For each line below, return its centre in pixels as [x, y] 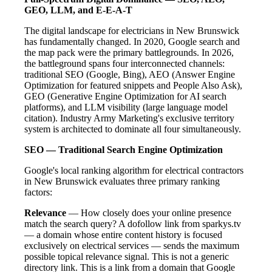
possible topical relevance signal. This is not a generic [127, 256]
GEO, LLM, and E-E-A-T [78, 10]
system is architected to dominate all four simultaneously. [133, 129]
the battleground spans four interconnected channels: [124, 63]
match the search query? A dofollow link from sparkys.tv [133, 223]
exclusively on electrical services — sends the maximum [132, 245]
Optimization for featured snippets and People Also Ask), [133, 85]
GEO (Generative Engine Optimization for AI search [125, 96]
